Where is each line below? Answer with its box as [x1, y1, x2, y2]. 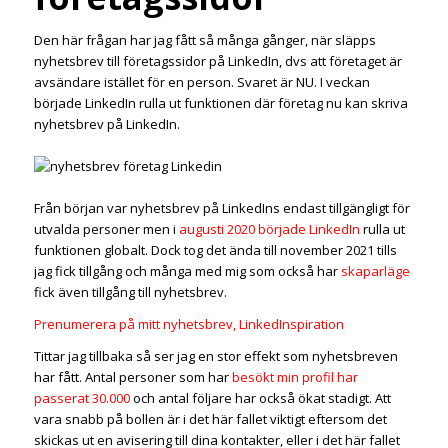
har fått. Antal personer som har [33, 368, 232, 387]
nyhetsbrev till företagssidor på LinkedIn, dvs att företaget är [33, 52, 402, 71]
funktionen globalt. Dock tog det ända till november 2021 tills [33, 241, 397, 260]
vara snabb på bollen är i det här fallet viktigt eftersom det [33, 410, 387, 429]
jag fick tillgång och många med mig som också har [33, 262, 341, 281]
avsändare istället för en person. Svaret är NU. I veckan [33, 73, 370, 92]
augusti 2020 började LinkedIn [178, 220, 360, 239]
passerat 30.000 [33, 389, 130, 408]
